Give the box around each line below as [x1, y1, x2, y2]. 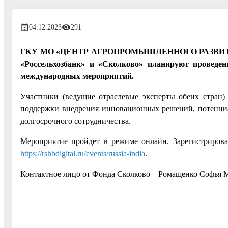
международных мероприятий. [20, 71, 134, 80]
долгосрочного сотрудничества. [20, 116, 131, 125]
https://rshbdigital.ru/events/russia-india [20, 149, 145, 158]
